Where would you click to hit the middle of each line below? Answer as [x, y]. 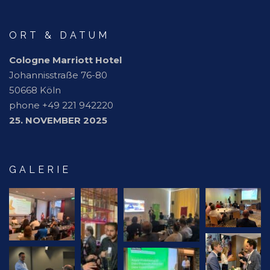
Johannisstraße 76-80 [58, 75]
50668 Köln [35, 90]
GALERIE [40, 170]
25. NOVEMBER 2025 [58, 121]
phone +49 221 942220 [61, 105]
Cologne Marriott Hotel [65, 60]
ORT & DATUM [59, 36]
